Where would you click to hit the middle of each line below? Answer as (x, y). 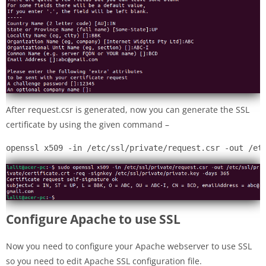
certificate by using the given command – (88, 125)
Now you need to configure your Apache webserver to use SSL (129, 246)
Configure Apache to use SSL (93, 219)
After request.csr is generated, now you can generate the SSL (128, 110)
